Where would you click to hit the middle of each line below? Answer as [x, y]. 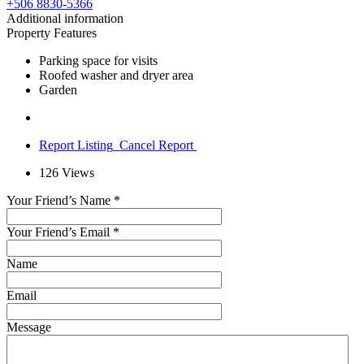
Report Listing [76, 145]
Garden [58, 90]
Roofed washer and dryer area [116, 76]
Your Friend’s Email [60, 232]
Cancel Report [156, 145]
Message [29, 327]
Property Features [52, 33]
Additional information [65, 19]
